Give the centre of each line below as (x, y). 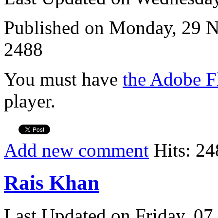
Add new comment (76, 150)
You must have (63, 79)
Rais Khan (52, 183)
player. (30, 101)
